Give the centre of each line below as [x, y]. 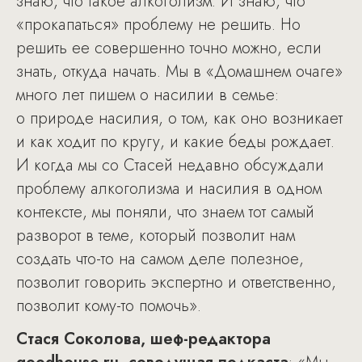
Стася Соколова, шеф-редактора [143, 339]
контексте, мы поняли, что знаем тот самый [165, 213]
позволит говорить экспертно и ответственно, [176, 283]
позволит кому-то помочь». [109, 306]
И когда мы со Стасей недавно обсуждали [170, 166]
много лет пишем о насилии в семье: [147, 95]
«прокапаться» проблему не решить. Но [158, 25]
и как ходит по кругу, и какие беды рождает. [175, 142]
